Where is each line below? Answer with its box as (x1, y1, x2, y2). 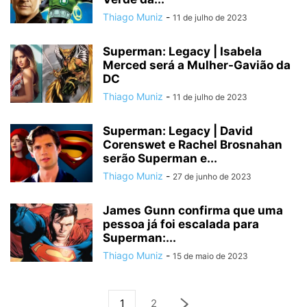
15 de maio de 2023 (173, 251, 248, 261)
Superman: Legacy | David (103, 124, 253, 138)
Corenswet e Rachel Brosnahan (103, 138, 282, 151)
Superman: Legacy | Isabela (103, 45, 262, 58)
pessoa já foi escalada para (103, 217, 259, 231)
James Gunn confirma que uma (103, 204, 283, 217)
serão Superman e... (103, 151, 217, 165)
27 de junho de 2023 (173, 171, 251, 182)
